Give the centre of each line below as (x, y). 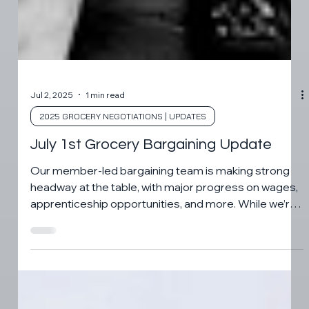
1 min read (106, 210)
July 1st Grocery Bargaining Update (151, 261)
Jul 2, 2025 (52, 210)
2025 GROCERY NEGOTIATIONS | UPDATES (123, 232)
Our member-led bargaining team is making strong (160, 287)
